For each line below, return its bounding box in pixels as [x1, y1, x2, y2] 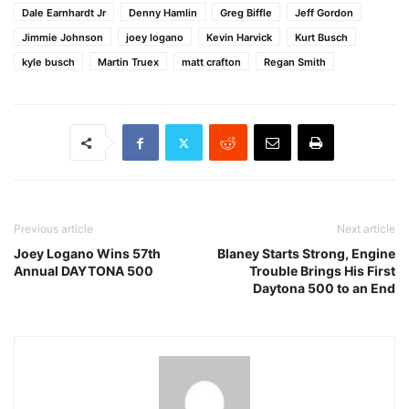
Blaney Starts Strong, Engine [217, 246, 395, 261]
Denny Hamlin [129, 6, 197, 19]
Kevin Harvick [206, 31, 272, 44]
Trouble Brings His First [249, 263, 395, 278]
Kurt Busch [295, 31, 348, 44]
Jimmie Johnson [22, 31, 103, 44]
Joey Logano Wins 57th [14, 246, 161, 261]
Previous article [14, 222, 93, 236]
